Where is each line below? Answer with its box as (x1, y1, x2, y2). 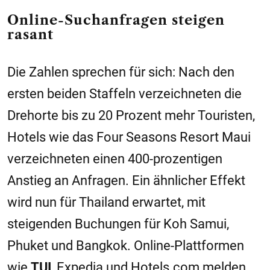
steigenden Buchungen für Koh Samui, (7, 216, 229, 231)
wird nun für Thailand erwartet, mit (7, 195, 206, 210)
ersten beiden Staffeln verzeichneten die (7, 86, 242, 101)
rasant (7, 27, 54, 43)
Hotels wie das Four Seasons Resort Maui (7, 130, 251, 145)
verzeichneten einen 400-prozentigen (7, 151, 222, 166)
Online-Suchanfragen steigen (7, 12, 225, 28)
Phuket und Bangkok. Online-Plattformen (7, 238, 244, 253)
